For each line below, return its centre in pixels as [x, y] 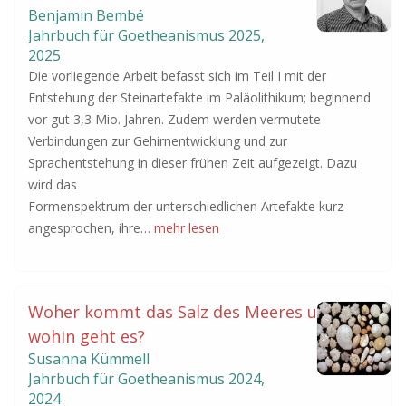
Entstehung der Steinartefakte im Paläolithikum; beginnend [199, 97]
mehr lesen [187, 228]
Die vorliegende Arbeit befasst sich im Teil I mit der [177, 76]
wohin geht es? [87, 336]
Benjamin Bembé [86, 15]
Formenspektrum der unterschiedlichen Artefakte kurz [186, 206]
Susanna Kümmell [89, 359]
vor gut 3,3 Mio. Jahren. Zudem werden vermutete [174, 119]
